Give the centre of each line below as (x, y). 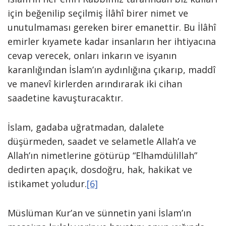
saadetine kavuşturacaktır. (65, 98)
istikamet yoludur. (47, 184)
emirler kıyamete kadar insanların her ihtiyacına (112, 41)
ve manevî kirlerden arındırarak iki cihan (95, 84)
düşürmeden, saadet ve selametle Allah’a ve (102, 141)
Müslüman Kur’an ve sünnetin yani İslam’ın (99, 213)
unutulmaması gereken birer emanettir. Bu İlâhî (112, 27)
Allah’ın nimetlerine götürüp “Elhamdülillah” (102, 155)
